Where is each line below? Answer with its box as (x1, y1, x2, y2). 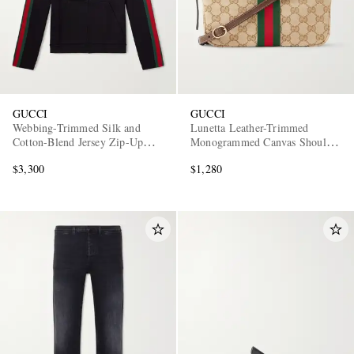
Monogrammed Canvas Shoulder (190, 134, 341, 149)
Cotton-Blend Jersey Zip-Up (13, 134, 144, 149)
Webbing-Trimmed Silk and (13, 119, 141, 135)
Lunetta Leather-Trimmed (190, 119, 310, 135)
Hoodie (13, 148, 47, 164)
